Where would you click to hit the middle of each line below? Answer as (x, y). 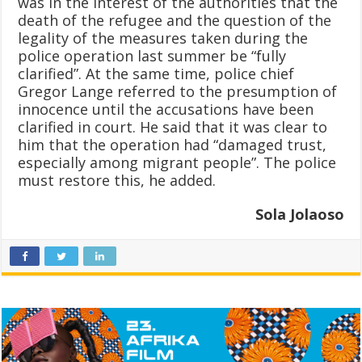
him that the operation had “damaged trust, (173, 144)
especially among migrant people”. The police (177, 162)
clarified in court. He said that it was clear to (173, 126)
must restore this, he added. (117, 180)
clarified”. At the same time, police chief (156, 73)
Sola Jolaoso (299, 214)
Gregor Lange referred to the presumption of (178, 91)
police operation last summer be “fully (152, 55)
